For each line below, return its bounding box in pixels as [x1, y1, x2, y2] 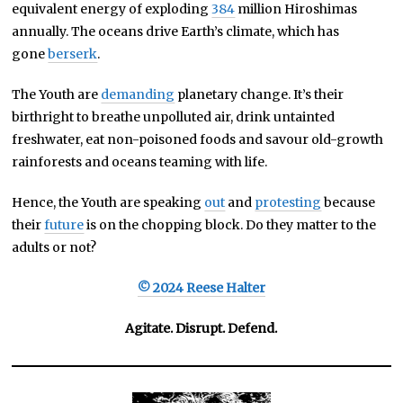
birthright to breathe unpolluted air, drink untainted [12, 109, 336, 126]
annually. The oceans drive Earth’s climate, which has [12, 23, 340, 40]
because [321, 194, 376, 211]
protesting [255, 194, 322, 211]
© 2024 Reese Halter [137, 280, 265, 297]
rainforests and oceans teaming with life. [12, 154, 268, 171]
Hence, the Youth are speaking [12, 194, 205, 211]
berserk [48, 46, 98, 63]
